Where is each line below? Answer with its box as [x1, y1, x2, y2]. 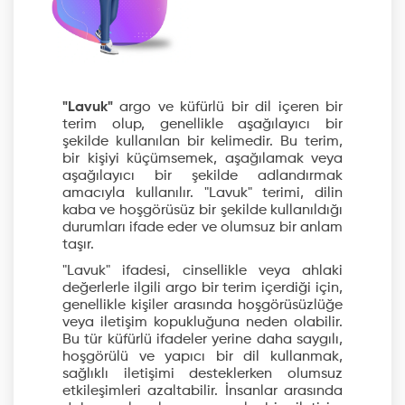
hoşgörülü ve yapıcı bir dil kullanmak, [62, 350, 343, 364]
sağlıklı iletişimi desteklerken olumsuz [62, 367, 343, 381]
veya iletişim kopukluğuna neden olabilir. [62, 316, 343, 330]
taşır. [62, 238, 94, 252]
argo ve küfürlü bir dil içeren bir [113, 100, 343, 115]
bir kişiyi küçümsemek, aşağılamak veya [62, 152, 343, 166]
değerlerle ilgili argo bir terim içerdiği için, [62, 281, 343, 296]
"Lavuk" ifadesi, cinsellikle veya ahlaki [62, 264, 343, 278]
